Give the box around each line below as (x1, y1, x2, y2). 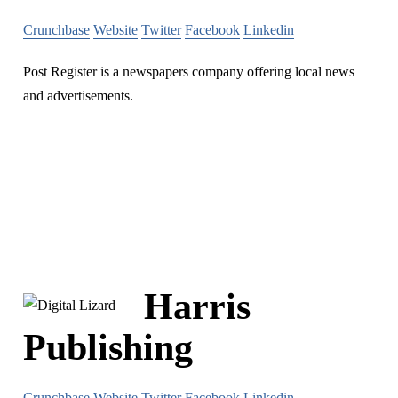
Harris (144, 286, 251, 328)
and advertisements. (23, 88, 133, 104)
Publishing (23, 327, 193, 369)
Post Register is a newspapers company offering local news (23, 64, 354, 80)
